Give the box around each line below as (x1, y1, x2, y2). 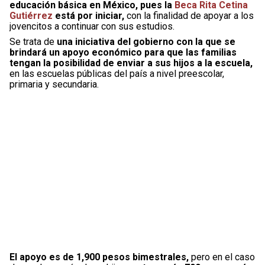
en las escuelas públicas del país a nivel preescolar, (9, 67, 224, 79)
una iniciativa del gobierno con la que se (57, 35, 235, 47)
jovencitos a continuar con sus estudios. (9, 20, 174, 32)
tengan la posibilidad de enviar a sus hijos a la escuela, (9, 57, 253, 69)
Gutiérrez (9, 9, 53, 21)
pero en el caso (189, 251, 255, 263)
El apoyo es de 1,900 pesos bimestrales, (9, 251, 189, 263)
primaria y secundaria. (9, 78, 99, 90)
